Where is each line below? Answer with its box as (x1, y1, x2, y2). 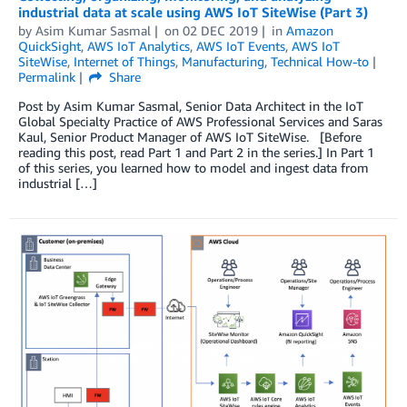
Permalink (18, 68, 75, 84)
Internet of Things (74, 53, 175, 69)
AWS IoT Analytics (87, 37, 190, 54)
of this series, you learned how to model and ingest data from (18, 159, 369, 175)
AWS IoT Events (196, 37, 285, 54)
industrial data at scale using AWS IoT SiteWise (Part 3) (18, 3, 368, 20)
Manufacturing (182, 53, 264, 69)
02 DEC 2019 (182, 22, 258, 38)
